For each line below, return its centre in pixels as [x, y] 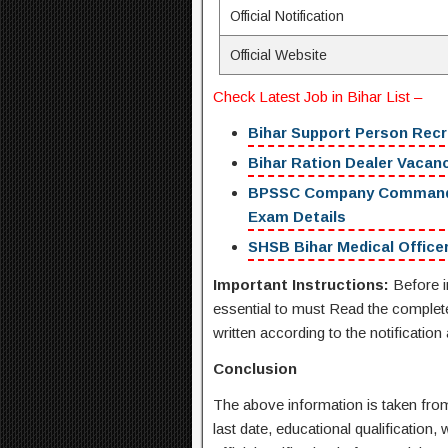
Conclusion [255, 369]
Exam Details [297, 217]
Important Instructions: [301, 285]
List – [402, 97]
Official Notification [287, 16]
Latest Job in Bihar [320, 97]
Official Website [279, 55]
